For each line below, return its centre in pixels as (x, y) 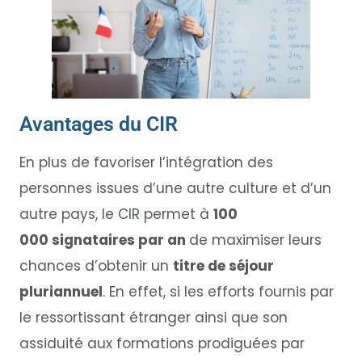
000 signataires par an (104, 240)
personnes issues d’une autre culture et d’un (175, 189)
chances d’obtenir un (96, 266)
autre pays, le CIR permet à (116, 215)
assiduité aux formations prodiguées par (162, 344)
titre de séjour (223, 266)
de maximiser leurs (255, 240)
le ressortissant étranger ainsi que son (153, 318)
